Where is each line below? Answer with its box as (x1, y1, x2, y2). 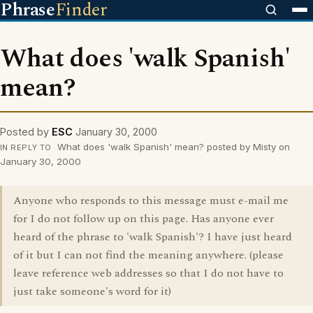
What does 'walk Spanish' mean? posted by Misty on (54, 141, 290, 152)
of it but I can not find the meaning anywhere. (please (13, 247, 284, 263)
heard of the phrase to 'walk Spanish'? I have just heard (13, 228, 292, 245)
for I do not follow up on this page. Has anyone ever (13, 210, 274, 227)
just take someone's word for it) (13, 283, 171, 300)
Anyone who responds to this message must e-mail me (13, 192, 289, 209)
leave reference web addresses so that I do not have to (13, 265, 284, 282)
